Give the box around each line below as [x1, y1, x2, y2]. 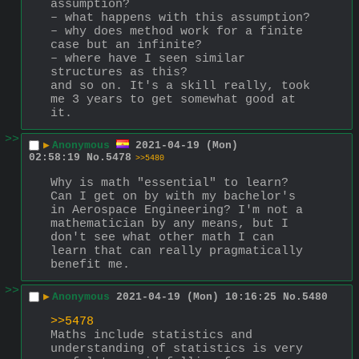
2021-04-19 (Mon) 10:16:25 [116, 291, 276, 304]
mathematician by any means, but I [50, 216, 288, 231]
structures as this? [50, 65, 188, 79]
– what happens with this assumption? [50, 10, 310, 25]
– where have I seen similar [50, 51, 245, 66]
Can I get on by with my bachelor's [50, 189, 296, 204]
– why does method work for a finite [50, 24, 303, 38]
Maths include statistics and [50, 328, 252, 342]
